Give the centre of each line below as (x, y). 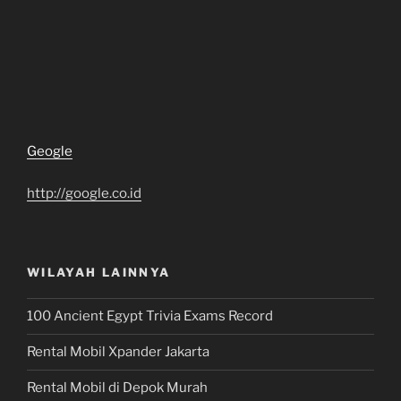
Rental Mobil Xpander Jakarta (118, 352)
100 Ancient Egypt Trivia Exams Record (150, 316)
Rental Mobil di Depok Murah (117, 388)
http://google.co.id (84, 193)
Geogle (50, 151)
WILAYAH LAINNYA (99, 272)
